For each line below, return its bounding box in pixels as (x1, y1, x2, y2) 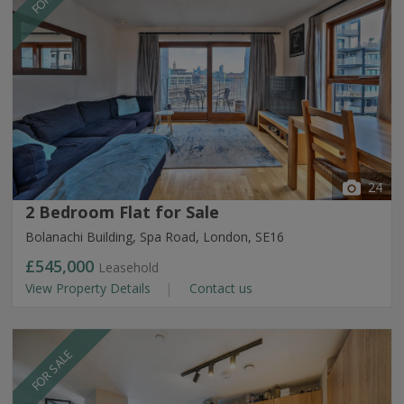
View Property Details (25, 280, 154, 297)
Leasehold (98, 259, 159, 276)
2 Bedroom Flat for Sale (25, 201, 219, 223)
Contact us (186, 280, 252, 297)
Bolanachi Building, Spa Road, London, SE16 (25, 228, 284, 245)
